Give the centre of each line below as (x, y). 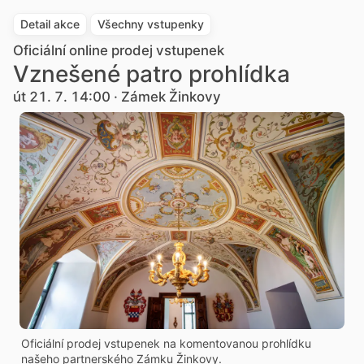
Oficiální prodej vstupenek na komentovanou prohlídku (166, 343)
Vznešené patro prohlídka (152, 74)
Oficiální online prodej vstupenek (119, 50)
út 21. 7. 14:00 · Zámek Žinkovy (117, 97)
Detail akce (50, 24)
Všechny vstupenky (151, 24)
